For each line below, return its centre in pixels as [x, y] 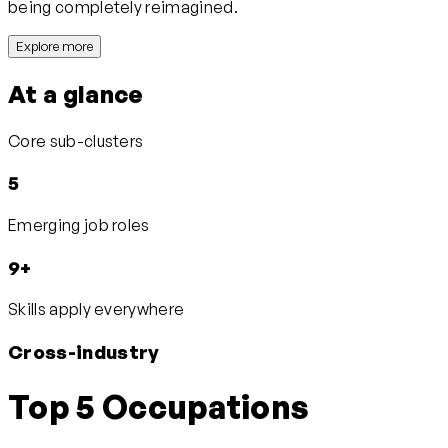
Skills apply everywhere [96, 309]
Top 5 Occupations [159, 406]
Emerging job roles [79, 224]
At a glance [76, 93]
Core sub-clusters [76, 140]
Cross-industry [84, 352]
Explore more [54, 45]
